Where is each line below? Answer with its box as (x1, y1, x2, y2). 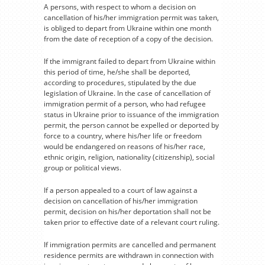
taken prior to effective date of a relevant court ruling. (44, 216, 219, 227)
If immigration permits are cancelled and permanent (44, 239, 216, 250)
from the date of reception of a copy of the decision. (44, 33, 213, 44)
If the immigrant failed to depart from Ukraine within (44, 56, 215, 66)
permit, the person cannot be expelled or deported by (44, 119, 219, 130)
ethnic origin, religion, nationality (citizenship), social (44, 151, 215, 162)
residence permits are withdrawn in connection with (44, 250, 214, 260)
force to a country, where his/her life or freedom (44, 130, 202, 141)
